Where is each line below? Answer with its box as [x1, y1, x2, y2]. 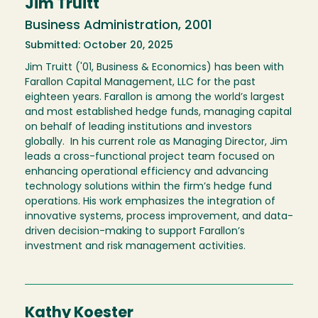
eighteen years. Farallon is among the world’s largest [25, 92, 285, 104]
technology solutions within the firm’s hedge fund [25, 182, 272, 193]
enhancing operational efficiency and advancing [25, 167, 268, 178]
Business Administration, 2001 [25, 20, 212, 33]
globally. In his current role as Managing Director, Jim [25, 137, 287, 148]
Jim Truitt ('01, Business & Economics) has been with [25, 62, 284, 74]
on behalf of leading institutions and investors [25, 122, 252, 133]
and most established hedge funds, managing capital [25, 107, 292, 119]
